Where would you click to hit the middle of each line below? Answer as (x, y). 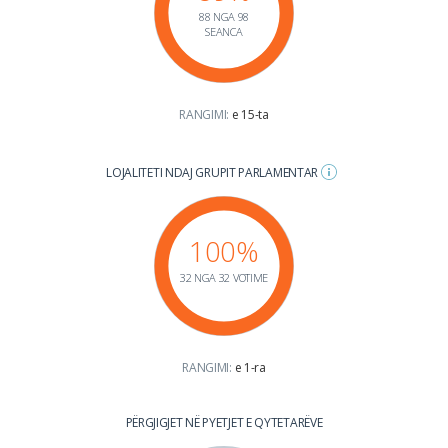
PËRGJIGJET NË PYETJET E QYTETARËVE (224, 422)
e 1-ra (250, 367)
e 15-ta (250, 114)
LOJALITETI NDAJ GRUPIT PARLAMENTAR (213, 172)
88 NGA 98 (224, 16)
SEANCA (224, 31)
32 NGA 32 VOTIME (224, 277)
